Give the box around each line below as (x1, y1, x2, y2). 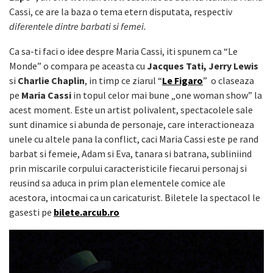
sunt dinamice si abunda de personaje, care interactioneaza (9, 118, 254, 130)
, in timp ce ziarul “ (85, 74, 162, 87)
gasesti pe (9, 205, 54, 218)
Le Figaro (162, 74, 203, 87)
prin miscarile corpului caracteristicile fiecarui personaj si (9, 161, 247, 174)
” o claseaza (203, 74, 254, 87)
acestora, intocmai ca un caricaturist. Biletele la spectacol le (9, 191, 260, 204)
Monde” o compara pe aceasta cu (9, 59, 147, 72)
